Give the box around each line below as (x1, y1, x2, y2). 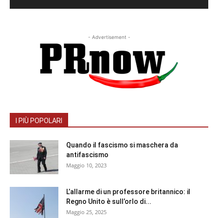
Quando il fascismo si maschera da (66, 141, 178, 149)
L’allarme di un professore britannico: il (66, 188, 190, 196)
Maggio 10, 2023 (66, 162, 107, 169)
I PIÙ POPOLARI (16, 117, 62, 125)
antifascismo (66, 151, 109, 159)
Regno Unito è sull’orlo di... (66, 198, 151, 206)
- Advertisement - (88, 34, 130, 40)
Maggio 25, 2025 (66, 208, 107, 216)
